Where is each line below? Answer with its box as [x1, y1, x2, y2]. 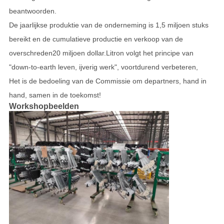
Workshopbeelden [8, 102, 79, 111]
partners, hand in [152, 77, 206, 85]
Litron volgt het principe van [105, 49, 193, 57]
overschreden [8, 49, 52, 57]
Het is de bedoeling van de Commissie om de [8, 77, 152, 85]
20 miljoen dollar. [52, 49, 106, 57]
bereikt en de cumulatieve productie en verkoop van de [8, 35, 183, 43]
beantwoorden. [8, 7, 56, 15]
